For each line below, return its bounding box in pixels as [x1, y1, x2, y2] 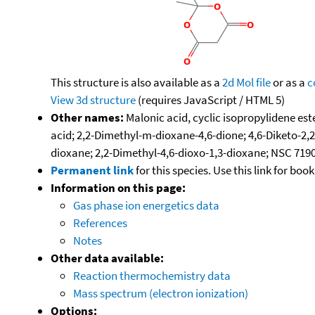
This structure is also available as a [51, 74, 222, 90]
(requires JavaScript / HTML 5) [136, 91, 285, 108]
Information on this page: [51, 179, 186, 195]
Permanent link [51, 162, 134, 178]
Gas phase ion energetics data [73, 197, 219, 213]
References [73, 214, 127, 231]
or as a [271, 74, 307, 90]
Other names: [51, 109, 124, 125]
